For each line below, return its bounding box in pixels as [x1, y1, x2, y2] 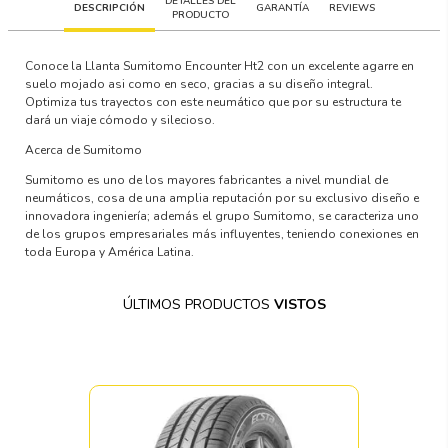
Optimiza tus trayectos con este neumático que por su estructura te [25, 93, 402, 110]
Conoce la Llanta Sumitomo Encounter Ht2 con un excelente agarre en [25, 57, 415, 74]
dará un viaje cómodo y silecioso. [25, 111, 216, 128]
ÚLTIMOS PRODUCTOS [122, 294, 274, 314]
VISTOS [273, 294, 326, 314]
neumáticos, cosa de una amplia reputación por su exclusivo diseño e [25, 189, 420, 206]
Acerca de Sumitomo [25, 141, 143, 158]
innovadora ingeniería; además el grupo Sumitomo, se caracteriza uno [25, 207, 420, 224]
